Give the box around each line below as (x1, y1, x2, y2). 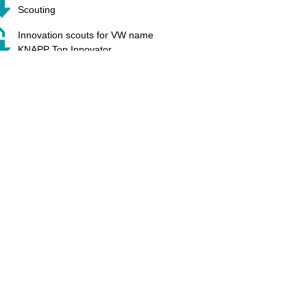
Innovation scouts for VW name (17, 29, 153, 40)
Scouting (17, 3, 56, 15)
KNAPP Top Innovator (17, 43, 112, 55)
